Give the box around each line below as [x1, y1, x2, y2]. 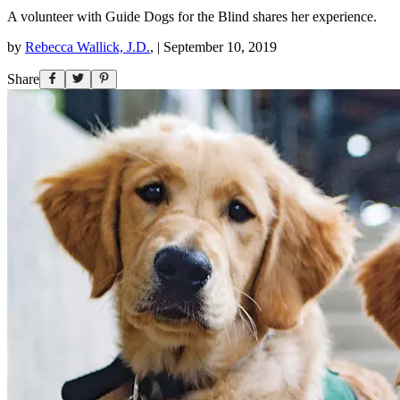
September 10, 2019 [163, 38, 277, 54]
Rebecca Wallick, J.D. [25, 38, 150, 54]
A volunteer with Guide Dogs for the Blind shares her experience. [7, 8, 377, 24]
